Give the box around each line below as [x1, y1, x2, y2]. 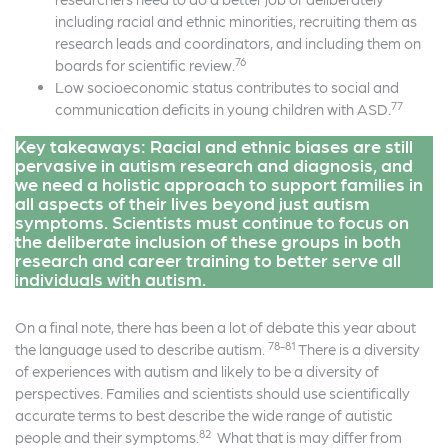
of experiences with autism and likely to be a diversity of [15, 362, 379, 381]
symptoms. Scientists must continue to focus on [15, 211, 409, 233]
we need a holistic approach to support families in [15, 173, 423, 195]
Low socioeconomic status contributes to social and [55, 78, 399, 97]
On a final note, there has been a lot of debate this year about [15, 318, 416, 337]
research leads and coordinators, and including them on [55, 34, 421, 53]
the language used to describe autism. [15, 340, 268, 359]
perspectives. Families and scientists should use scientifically [15, 384, 410, 403]
